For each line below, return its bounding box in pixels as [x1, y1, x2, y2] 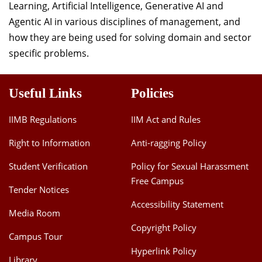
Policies [131, 86, 174, 101]
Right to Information [9, 137, 90, 149]
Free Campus [131, 175, 184, 187]
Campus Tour [9, 230, 63, 242]
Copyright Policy [131, 222, 196, 233]
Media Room [9, 207, 60, 219]
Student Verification [9, 160, 88, 172]
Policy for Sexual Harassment [131, 160, 249, 172]
